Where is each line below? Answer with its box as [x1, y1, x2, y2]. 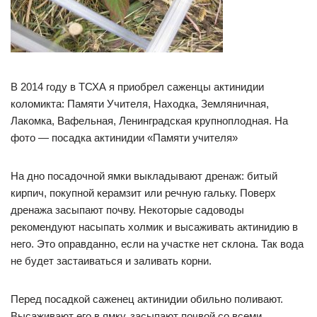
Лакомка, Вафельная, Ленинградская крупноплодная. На [11, 115, 288, 127]
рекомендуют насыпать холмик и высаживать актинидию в [11, 221, 298, 234]
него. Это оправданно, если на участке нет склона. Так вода [11, 238, 304, 250]
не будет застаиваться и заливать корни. [11, 255, 212, 267]
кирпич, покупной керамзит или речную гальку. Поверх [11, 187, 276, 200]
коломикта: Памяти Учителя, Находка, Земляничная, [11, 98, 269, 110]
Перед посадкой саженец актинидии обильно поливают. [11, 293, 283, 306]
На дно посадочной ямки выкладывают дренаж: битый [11, 170, 277, 183]
